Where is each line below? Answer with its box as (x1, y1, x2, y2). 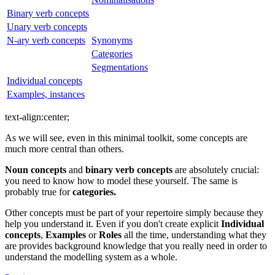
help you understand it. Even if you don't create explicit (5, 218, 221, 229)
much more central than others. (5, 143, 124, 154)
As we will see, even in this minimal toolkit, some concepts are (5, 132, 247, 143)
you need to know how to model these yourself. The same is (5, 175, 238, 186)
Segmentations (91, 61, 148, 72)
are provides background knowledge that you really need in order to (5, 240, 267, 251)
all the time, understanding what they (122, 229, 266, 240)
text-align (5, 111, 41, 122)
